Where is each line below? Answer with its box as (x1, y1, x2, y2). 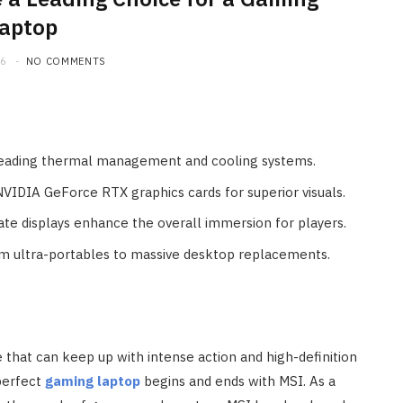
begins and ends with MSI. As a (140, 372, 336, 390)
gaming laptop (45, 372, 140, 390)
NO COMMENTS (25, 55, 106, 68)
